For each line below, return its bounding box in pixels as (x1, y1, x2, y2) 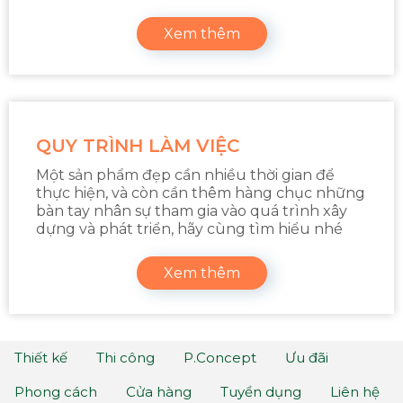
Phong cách (14, 382, 97, 400)
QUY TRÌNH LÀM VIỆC (36, 135, 239, 157)
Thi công (96, 349, 155, 367)
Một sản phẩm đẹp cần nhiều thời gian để (36, 166, 335, 184)
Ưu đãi (285, 349, 328, 367)
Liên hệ (330, 382, 380, 400)
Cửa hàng (126, 382, 192, 400)
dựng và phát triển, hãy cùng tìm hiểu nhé (36, 220, 343, 237)
